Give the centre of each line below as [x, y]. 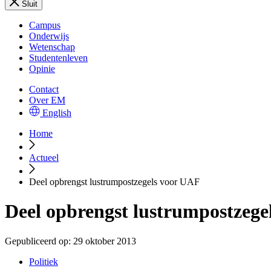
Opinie [42, 69]
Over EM [47, 100]
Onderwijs [49, 36]
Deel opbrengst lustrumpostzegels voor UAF [114, 182]
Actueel [44, 158]
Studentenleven [58, 58]
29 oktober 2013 [105, 241]
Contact [44, 89]
